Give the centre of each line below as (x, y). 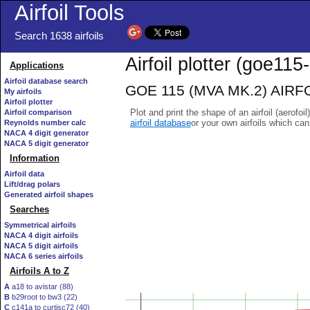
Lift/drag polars (32, 184)
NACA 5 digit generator (46, 143)
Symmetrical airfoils (40, 225)
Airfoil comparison (38, 112)
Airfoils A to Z (39, 271)
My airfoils (23, 91)
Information (35, 158)
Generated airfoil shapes (49, 194)
